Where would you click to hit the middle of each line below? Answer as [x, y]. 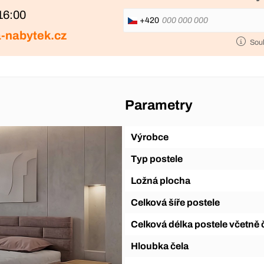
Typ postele [159, 159]
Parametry [159, 105]
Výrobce [153, 137]
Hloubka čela [163, 246]
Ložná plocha [163, 180]
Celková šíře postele [179, 202]
